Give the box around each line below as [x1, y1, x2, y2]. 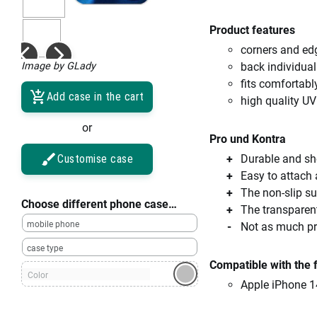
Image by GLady [21, 60, 96, 72]
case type [27, 243, 64, 253]
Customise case [57, 152, 134, 166]
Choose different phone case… [21, 197, 177, 211]
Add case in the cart [47, 90, 144, 103]
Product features [209, 23, 295, 37]
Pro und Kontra [209, 132, 286, 146]
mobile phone [27, 219, 80, 229]
